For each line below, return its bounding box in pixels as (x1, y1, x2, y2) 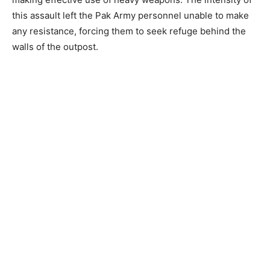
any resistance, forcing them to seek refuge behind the (12, 25, 246, 37)
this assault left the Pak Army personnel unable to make (12, 9, 249, 21)
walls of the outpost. (12, 40, 98, 52)
